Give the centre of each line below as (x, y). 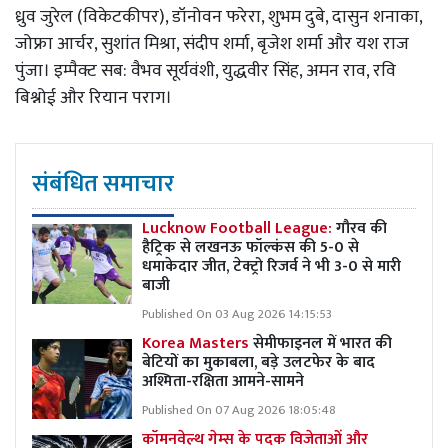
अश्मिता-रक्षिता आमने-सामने (223, 381)
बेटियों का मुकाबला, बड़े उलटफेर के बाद (258, 362)
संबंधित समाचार (103, 183)
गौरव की (361, 228)
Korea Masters (195, 343)
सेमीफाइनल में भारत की (320, 343)
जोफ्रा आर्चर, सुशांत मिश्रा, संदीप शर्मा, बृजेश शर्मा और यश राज (212, 43)
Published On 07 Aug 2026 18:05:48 (239, 410)
